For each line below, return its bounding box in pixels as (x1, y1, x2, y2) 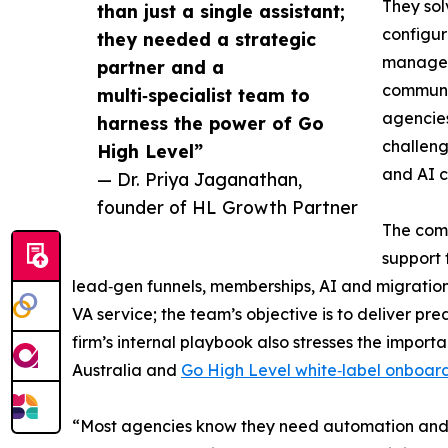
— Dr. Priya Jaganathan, (97, 168, 302, 191)
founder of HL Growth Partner (97, 196, 358, 219)
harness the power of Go (97, 112, 324, 135)
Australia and (72, 360, 181, 381)
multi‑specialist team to (97, 84, 310, 107)
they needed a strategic (97, 28, 316, 51)
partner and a (97, 56, 224, 79)
